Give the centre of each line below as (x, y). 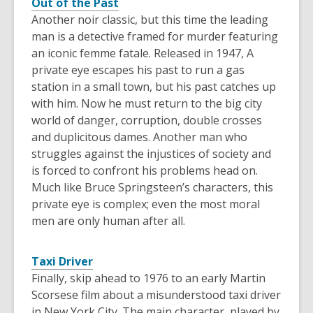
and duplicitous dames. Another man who (139, 137)
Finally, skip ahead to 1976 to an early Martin (148, 278)
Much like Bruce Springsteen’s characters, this (152, 188)
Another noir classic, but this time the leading (150, 20)
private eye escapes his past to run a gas (138, 70)
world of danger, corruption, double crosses (147, 121)
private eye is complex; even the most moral (146, 204)
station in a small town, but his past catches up (154, 87)
